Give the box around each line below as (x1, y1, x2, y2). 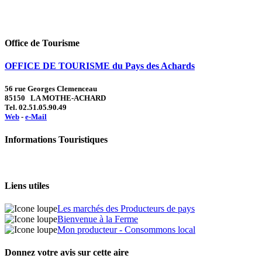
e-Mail (25, 112, 47, 122)
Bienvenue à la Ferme (57, 214, 138, 225)
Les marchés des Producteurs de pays (57, 204, 195, 214)
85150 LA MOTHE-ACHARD (5, 94, 106, 103)
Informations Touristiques (5, 135, 108, 145)
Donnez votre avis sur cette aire (5, 247, 129, 258)
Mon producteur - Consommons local (57, 225, 195, 235)
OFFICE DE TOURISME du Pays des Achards (5, 61, 195, 71)
